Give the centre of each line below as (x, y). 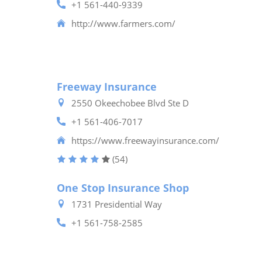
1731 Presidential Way (117, 204)
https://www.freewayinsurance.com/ (145, 140)
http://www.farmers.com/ (123, 23)
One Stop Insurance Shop (123, 188)
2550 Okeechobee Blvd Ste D (130, 103)
